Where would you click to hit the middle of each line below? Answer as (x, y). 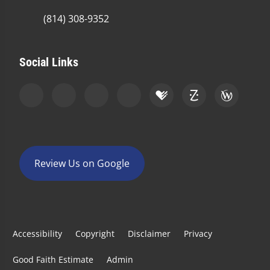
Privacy (198, 234)
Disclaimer (149, 234)
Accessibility (37, 234)
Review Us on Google (82, 163)
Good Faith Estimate (53, 259)
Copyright (95, 234)
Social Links (49, 62)
